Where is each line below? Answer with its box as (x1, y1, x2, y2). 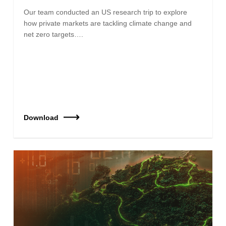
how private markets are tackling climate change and (24, 19, 192, 27)
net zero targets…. (24, 30, 84, 38)
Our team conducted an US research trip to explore (24, 8, 188, 16)
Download (24, 113, 59, 122)
